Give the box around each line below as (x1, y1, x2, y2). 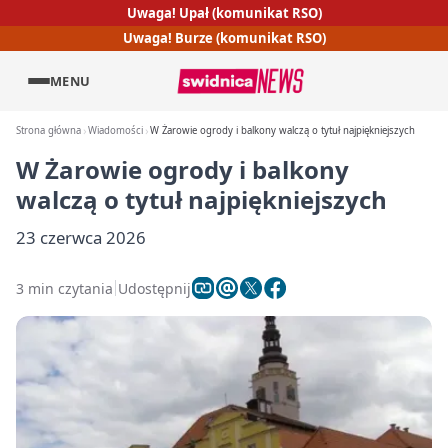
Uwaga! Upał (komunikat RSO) (126, 3, 322, 22)
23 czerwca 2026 (16, 226, 146, 249)
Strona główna (16, 124, 81, 137)
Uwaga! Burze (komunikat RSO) (122, 29, 326, 48)
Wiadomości (88, 124, 144, 137)
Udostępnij (118, 278, 191, 298)
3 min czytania (16, 278, 113, 298)
